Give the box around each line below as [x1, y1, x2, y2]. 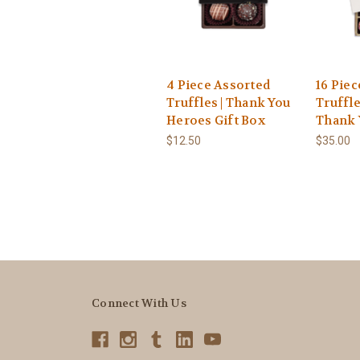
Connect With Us [92, 296, 186, 311]
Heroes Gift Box [166, 112, 265, 129]
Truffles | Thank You [166, 95, 290, 112]
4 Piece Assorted [166, 77, 270, 94]
